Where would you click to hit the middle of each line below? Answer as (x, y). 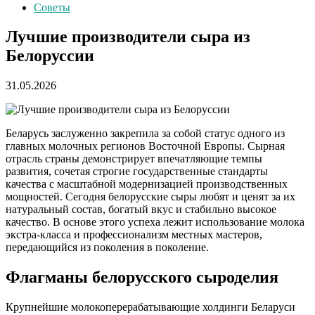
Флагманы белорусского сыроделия (142, 277)
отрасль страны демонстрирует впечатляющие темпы (134, 159)
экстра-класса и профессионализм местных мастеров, (134, 235)
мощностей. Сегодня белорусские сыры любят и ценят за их (150, 197)
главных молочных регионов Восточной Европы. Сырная (145, 146)
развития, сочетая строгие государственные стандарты (137, 172)
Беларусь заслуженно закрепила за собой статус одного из (145, 134)
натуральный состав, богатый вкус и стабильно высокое (141, 210)
